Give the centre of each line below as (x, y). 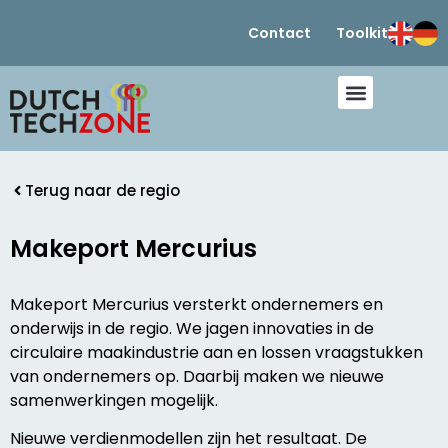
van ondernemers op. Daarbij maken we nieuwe (197, 376)
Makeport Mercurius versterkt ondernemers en (196, 304)
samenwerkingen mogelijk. (114, 400)
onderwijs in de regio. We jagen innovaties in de (192, 328)
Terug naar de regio (102, 190)
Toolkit (362, 33)
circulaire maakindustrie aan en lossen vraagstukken (216, 352)
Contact (279, 33)
